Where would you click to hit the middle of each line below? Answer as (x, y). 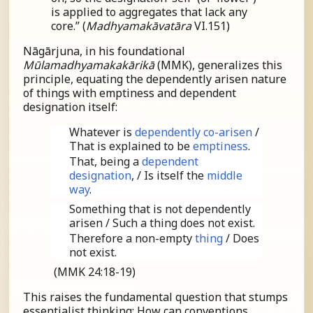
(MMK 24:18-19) (93, 271)
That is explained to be (131, 146)
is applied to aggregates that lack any (149, 12)
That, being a (106, 161)
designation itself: (70, 107)
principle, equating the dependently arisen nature (155, 79)
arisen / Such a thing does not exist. (162, 223)
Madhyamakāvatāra (139, 26)
